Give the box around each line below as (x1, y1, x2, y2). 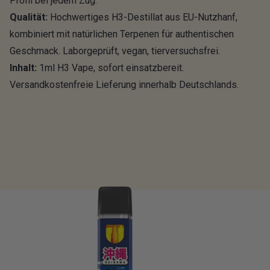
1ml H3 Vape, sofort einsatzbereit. (37, 62, 184, 74)
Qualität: (10, 11, 48, 24)
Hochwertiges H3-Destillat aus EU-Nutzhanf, (48, 11, 237, 24)
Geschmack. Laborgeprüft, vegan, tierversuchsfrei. (10, 45, 220, 57)
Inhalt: (10, 62, 37, 74)
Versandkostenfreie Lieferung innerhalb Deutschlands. (10, 79, 239, 91)
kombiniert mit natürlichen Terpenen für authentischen (10, 28, 234, 40)
